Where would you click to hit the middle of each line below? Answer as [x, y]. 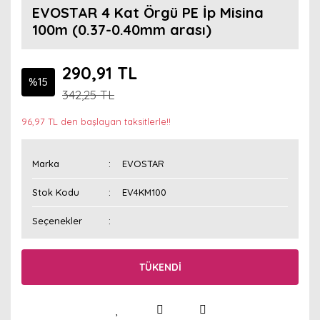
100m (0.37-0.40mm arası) [122, 30]
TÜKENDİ [160, 267]
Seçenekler [57, 221]
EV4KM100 [145, 192]
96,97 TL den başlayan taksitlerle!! [96, 121]
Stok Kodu [56, 192]
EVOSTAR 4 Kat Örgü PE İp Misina [148, 12]
